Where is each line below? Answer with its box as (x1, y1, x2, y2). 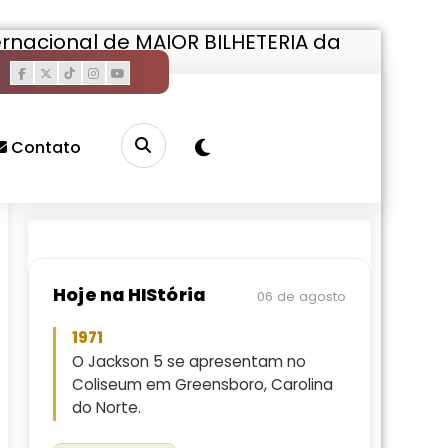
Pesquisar (27, 129, 129, 157)
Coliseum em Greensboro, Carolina (72, 374, 333, 395)
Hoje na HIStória (53, 283, 206, 307)
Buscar (311, 144, 363, 164)
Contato (6, 136, 81, 160)
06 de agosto (257, 287, 346, 306)
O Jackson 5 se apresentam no (72, 351, 306, 372)
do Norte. (72, 397, 141, 418)
